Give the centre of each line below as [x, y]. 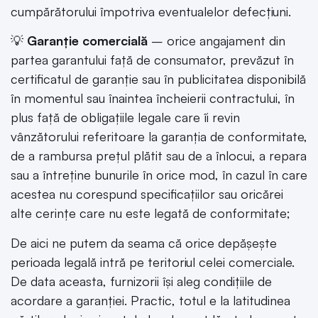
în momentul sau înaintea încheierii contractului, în [153, 98]
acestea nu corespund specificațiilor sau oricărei [147, 194]
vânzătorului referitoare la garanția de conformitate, [159, 137]
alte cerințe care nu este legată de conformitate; [150, 213]
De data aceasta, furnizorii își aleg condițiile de [141, 281]
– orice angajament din [218, 41]
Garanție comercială [89, 41]
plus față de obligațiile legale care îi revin [125, 117]
